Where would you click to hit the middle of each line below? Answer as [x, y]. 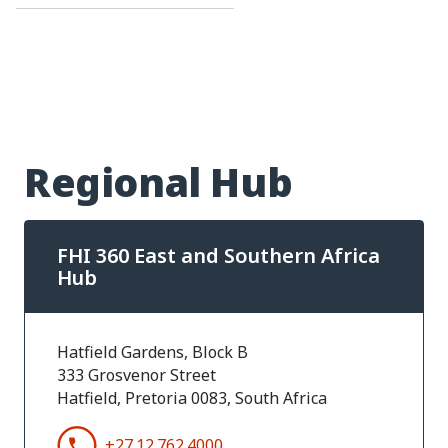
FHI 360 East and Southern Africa [218, 256]
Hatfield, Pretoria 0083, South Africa [192, 398]
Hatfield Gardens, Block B [152, 352]
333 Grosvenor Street [136, 375]
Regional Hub [158, 182]
